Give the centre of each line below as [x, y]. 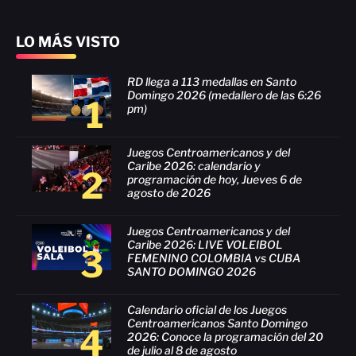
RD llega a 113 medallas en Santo [212, 81]
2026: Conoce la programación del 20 [225, 337]
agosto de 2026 [169, 193]
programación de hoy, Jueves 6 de [215, 179]
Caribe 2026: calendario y [194, 166]
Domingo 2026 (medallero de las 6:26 [224, 95]
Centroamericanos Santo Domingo [217, 323]
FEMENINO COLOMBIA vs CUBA [214, 258]
